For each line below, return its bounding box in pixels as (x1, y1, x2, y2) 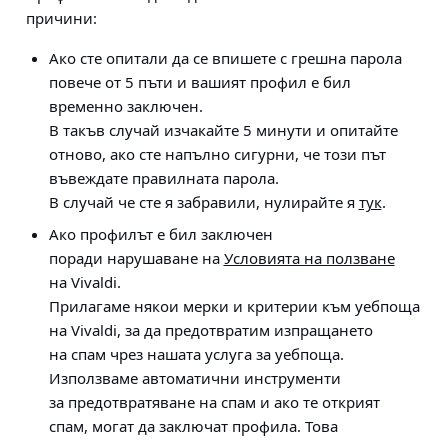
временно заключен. (48, 96, 203, 116)
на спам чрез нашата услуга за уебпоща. (48, 344, 344, 364)
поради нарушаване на (48, 248, 224, 268)
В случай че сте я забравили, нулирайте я (48, 192, 359, 212)
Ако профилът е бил (48, 224, 201, 244)
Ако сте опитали (48, 48, 172, 68)
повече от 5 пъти (48, 72, 173, 92)
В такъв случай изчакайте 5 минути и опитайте (48, 120, 398, 140)
